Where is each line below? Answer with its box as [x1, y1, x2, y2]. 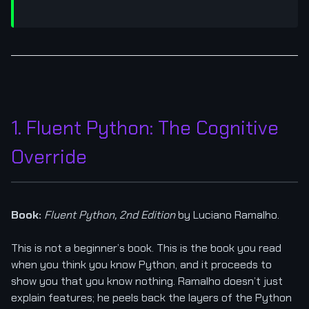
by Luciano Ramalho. [175, 207, 279, 222]
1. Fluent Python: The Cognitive [11, 114, 279, 141]
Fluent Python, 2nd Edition [44, 207, 175, 222]
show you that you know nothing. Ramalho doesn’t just [11, 273, 283, 288]
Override [11, 143, 87, 170]
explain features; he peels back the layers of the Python [11, 290, 292, 305]
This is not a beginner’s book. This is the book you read [11, 240, 281, 255]
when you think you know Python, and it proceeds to [11, 257, 272, 272]
